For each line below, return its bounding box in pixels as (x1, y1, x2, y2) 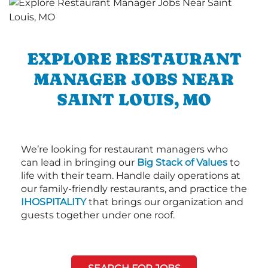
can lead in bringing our (21, 156, 137, 168)
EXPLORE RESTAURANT (26, 48, 242, 68)
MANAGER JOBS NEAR (34, 69, 234, 89)
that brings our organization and (86, 196, 243, 208)
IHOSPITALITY (21, 196, 86, 208)
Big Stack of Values (137, 156, 227, 168)
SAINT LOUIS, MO (57, 89, 211, 109)
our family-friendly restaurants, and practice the (21, 182, 247, 194)
